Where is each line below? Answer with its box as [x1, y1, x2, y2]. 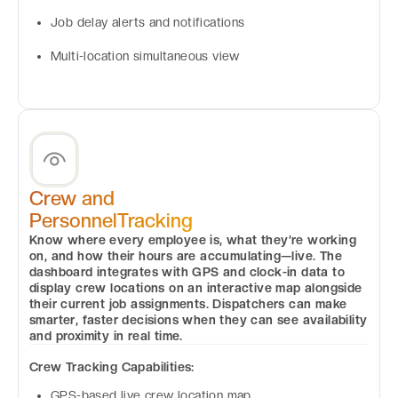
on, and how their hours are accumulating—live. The [29, 248, 342, 263]
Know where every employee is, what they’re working [29, 232, 356, 247]
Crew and [29, 186, 115, 210]
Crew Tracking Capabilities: [29, 360, 195, 375]
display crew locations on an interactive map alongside [29, 280, 362, 295]
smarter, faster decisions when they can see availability [29, 312, 368, 327]
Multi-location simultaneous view [51, 49, 240, 64]
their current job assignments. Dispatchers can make [29, 296, 347, 311]
